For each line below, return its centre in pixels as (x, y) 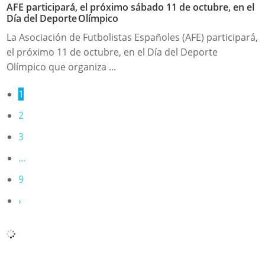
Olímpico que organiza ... (62, 67)
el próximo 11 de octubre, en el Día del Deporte (112, 52)
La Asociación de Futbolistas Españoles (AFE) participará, (132, 38)
